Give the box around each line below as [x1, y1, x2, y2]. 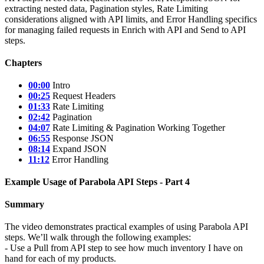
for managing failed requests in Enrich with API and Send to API [5, 25, 246, 35]
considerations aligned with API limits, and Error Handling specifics [5, 14, 257, 24]
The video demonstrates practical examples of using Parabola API [5, 222, 248, 232]
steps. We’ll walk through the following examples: [5, 232, 191, 242]
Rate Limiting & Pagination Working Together [50, 123, 225, 133]
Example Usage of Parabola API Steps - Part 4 [5, 177, 190, 187]
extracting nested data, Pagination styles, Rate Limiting [5, 4, 208, 14]
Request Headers [50, 91, 115, 101]
